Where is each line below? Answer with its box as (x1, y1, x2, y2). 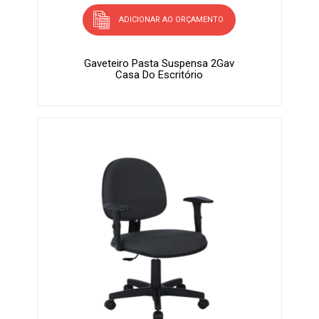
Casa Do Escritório (115, 68, 204, 82)
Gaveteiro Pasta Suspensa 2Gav (84, 57, 235, 70)
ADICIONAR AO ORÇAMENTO (119, 15, 224, 25)
